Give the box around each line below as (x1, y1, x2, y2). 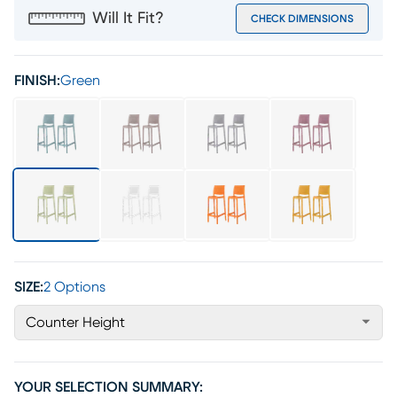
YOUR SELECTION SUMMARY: (14, 380, 203, 394)
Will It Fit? (92, 11, 164, 27)
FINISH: (14, 74, 60, 88)
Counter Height (26, 315, 125, 330)
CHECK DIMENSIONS (251, 13, 354, 24)
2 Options (43, 280, 105, 294)
